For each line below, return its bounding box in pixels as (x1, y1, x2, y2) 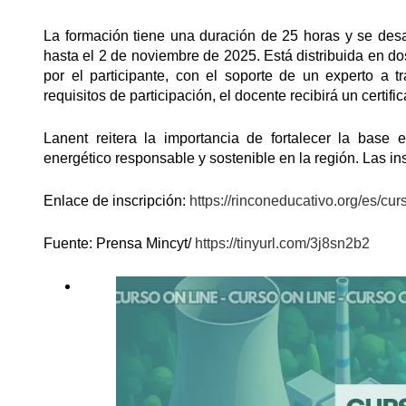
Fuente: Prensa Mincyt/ (43, 236, 195, 251)
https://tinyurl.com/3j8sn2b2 (195, 236, 370, 251)
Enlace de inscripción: (43, 193, 189, 208)
